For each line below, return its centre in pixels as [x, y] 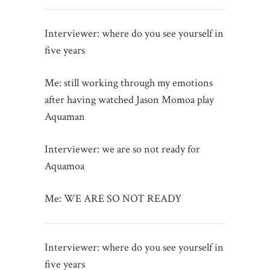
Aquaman [65, 116]
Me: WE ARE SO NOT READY [113, 198]
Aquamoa [64, 166]
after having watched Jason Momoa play [129, 99]
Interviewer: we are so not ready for [122, 149]
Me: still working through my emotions [129, 83]
